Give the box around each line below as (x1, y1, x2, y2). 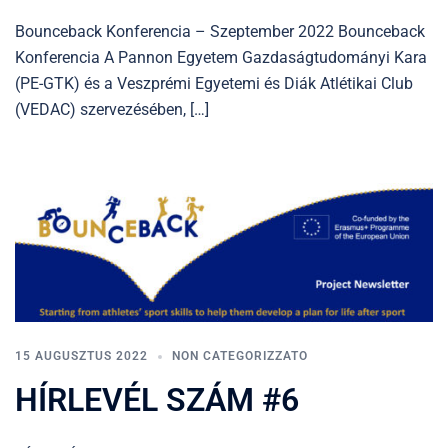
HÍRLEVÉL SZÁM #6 (15, 380, 299, 419)
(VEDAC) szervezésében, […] (15, 99, 209, 119)
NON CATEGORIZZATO (172, 348, 308, 363)
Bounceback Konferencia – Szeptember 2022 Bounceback (15, 21, 425, 41)
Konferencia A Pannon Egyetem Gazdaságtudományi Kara (15, 47, 427, 67)
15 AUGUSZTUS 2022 (15, 348, 148, 363)
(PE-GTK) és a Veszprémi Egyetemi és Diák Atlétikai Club (15, 73, 413, 93)
